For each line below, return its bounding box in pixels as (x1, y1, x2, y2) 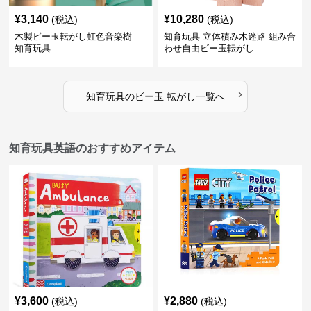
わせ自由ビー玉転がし (163, 42, 254, 53)
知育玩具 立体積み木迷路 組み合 (163, 31, 296, 42)
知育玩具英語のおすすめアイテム (9, 142, 176, 154)
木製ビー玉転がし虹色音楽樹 (15, 31, 142, 42)
